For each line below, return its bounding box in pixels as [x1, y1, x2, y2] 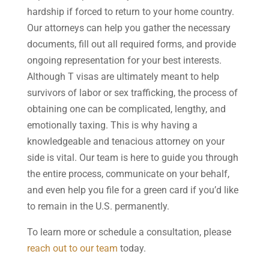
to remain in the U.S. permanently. [26, 200, 169, 212]
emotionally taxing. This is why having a [26, 119, 198, 131]
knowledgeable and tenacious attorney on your [26, 135, 225, 147]
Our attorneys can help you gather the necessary [26, 22, 231, 34]
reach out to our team [26, 242, 118, 254]
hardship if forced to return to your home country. [26, 5, 234, 17]
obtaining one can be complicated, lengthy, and [26, 103, 226, 115]
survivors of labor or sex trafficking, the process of [26, 86, 238, 98]
